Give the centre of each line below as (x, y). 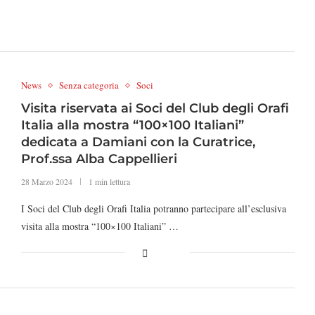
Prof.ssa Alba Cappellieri (99, 159)
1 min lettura (109, 181)
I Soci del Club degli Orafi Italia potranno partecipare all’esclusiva (153, 208)
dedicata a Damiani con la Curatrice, (138, 142)
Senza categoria (89, 85)
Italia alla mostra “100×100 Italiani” (132, 125)
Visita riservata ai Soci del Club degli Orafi (155, 108)
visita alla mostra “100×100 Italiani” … (99, 226)
